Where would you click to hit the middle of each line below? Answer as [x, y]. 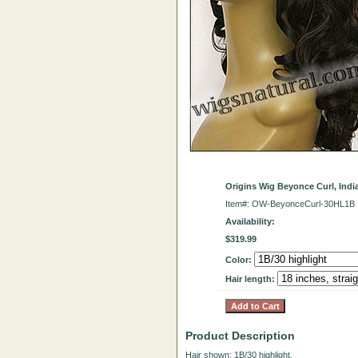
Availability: [250, 221]
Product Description [240, 336]
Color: [240, 260]
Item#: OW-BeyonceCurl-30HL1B [290, 204]
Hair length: [251, 279]
